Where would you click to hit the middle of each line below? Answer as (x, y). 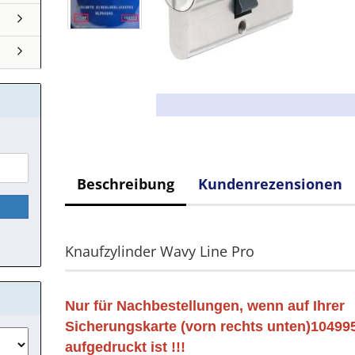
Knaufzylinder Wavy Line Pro (160, 251)
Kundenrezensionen (271, 184)
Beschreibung (126, 184)
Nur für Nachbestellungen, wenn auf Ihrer (205, 306)
